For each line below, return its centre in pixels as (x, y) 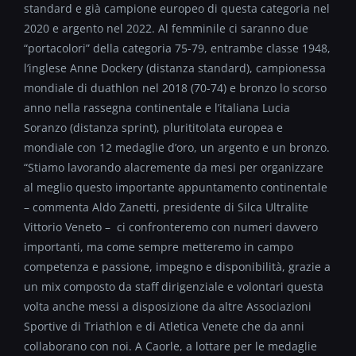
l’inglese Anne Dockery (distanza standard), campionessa (175, 68)
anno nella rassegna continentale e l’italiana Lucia (157, 107)
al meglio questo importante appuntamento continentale (176, 187)
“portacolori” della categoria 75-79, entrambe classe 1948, (177, 48)
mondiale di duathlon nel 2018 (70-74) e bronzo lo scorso (175, 87)
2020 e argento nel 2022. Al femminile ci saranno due (166, 28)
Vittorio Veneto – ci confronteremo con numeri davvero (171, 226)
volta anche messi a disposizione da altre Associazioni (168, 306)
